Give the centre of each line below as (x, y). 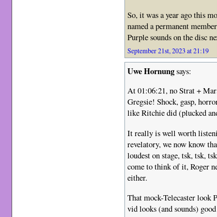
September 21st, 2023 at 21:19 (168, 50)
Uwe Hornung (151, 71)
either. (138, 177)
